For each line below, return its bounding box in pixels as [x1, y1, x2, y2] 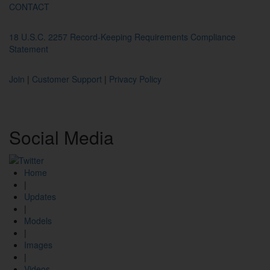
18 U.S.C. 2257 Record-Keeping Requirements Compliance [9, 30, 236, 43]
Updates [24, 190, 56, 202]
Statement [9, 42, 48, 55]
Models [24, 214, 52, 227]
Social [9, 124, 59, 150]
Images [24, 238, 52, 251]
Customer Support [32, 72, 102, 85]
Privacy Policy [109, 72, 162, 85]
